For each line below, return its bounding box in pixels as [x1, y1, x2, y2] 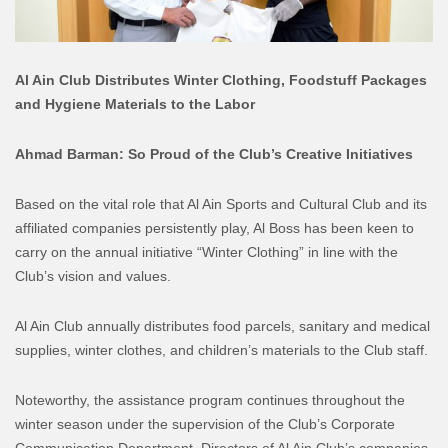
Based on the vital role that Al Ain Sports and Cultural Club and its [15, 195, 427, 212]
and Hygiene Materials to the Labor [15, 95, 255, 112]
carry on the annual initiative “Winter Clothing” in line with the [15, 243, 398, 260]
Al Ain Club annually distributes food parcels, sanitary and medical [15, 317, 430, 334]
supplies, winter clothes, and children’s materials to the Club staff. [15, 341, 428, 358]
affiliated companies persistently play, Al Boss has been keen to [15, 219, 414, 236]
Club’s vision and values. [15, 267, 171, 284]
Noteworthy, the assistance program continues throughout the [15, 391, 405, 408]
